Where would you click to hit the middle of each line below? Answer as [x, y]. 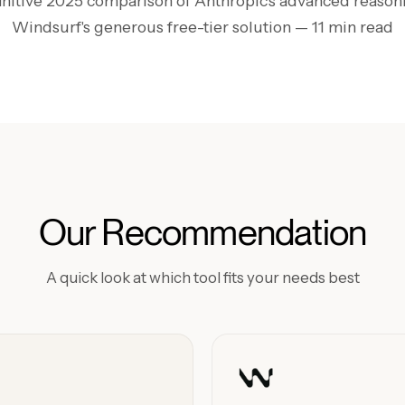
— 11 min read [344, 26]
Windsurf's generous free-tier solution [153, 26]
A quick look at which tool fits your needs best [202, 277]
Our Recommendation [202, 232]
